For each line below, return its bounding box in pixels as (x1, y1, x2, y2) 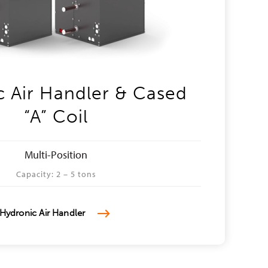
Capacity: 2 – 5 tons (16, 169, 96, 179)
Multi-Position (25, 148, 87, 162)
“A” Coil (24, 106, 88, 127)
